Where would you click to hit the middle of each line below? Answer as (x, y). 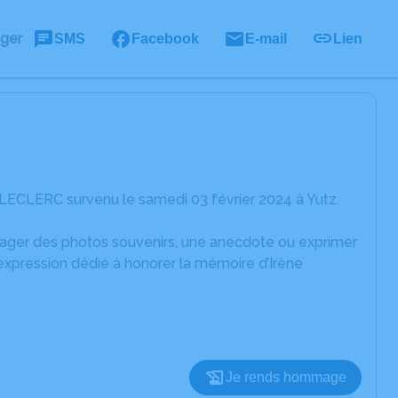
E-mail (266, 38)
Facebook (165, 38)
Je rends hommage (286, 377)
